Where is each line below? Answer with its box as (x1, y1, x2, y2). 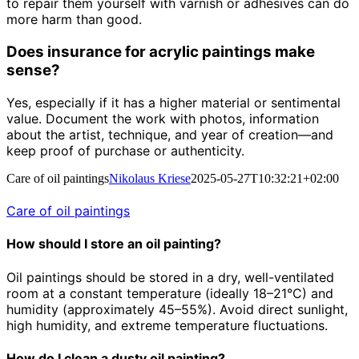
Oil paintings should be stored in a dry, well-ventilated (6, 268, 334, 285)
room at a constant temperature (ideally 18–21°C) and (6, 284, 333, 301)
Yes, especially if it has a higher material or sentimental (6, 94, 341, 111)
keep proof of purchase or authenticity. (6, 142, 244, 159)
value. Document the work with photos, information (6, 110, 319, 127)
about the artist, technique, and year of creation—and (6, 126, 333, 143)
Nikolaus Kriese (109, 171, 191, 185)
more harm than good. (6, 11, 142, 28)
